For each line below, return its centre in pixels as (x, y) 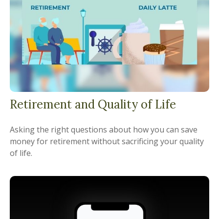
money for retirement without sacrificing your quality (107, 141)
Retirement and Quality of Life (93, 104)
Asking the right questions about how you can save (104, 129)
